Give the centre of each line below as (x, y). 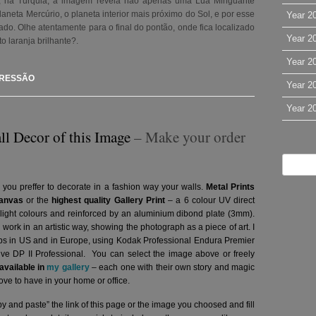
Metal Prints (231, 187)
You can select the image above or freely (174, 254)
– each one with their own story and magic (172, 268)
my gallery (68, 268)
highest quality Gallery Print (108, 201)
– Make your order (188, 137)
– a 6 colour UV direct (210, 201)
